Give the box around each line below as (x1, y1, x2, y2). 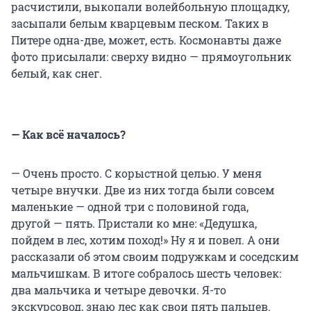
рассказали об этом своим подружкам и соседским (11, 249, 299, 264)
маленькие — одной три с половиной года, (11, 199, 249, 214)
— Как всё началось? (11, 126, 126, 142)
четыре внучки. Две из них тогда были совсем (11, 182, 274, 197)
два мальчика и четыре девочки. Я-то (11, 282, 226, 297)
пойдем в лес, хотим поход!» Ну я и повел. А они (11, 232, 280, 247)
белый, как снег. (11, 65, 102, 81)
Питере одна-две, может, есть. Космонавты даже (11, 32, 281, 47)
